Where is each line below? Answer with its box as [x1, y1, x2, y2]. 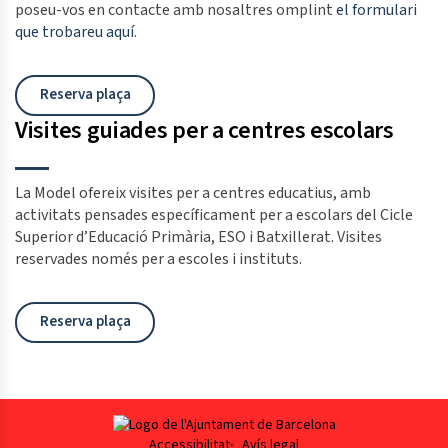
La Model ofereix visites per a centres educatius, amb [15, 181, 371, 204]
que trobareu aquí [15, 20, 134, 43]
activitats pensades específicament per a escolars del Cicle [15, 203, 413, 226]
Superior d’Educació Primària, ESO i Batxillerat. [15, 225, 337, 248]
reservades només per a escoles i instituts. [15, 247, 302, 270]
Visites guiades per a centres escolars [15, 112, 394, 148]
